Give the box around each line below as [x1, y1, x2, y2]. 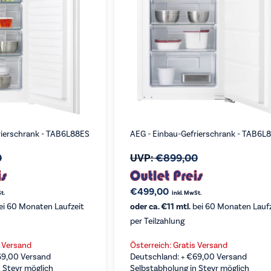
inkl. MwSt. [171, 189, 201, 197]
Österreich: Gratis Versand [129, 240, 227, 250]
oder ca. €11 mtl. [129, 201, 191, 212]
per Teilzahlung [129, 216, 184, 226]
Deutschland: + [129, 252, 186, 262]
